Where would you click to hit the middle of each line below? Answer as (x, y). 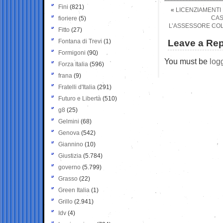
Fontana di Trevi (80, 41)
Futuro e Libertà (80, 98)
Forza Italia (73, 64)
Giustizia (70, 156)
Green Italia (74, 190)
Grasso (68, 178)
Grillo (65, 201)
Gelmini (69, 121)
